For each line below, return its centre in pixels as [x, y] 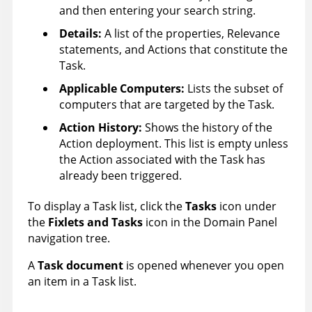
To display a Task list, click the [107, 206]
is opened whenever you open [204, 266]
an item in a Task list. [82, 282]
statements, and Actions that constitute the [173, 50]
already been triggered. [120, 176]
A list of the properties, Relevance [191, 34]
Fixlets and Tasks [95, 223]
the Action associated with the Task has [162, 160]
